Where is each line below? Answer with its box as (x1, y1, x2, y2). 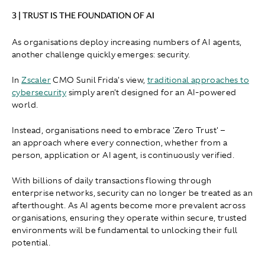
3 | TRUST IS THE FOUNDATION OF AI (12, 9, 154, 22)
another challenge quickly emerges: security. (12, 49, 190, 60)
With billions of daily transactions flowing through (12, 175, 212, 186)
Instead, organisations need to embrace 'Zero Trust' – (12, 125, 225, 136)
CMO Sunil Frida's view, (51, 75, 148, 86)
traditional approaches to (147, 75, 250, 86)
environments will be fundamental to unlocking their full (12, 225, 238, 236)
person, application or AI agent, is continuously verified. (12, 150, 235, 161)
